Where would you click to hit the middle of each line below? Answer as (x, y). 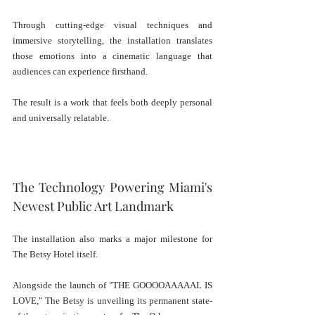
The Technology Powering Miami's (112, 187)
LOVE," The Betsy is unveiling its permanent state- (112, 301)
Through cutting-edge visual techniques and (112, 25)
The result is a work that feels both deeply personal (112, 103)
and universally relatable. (61, 118)
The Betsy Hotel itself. (55, 255)
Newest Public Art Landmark (93, 206)
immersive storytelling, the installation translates (112, 41)
